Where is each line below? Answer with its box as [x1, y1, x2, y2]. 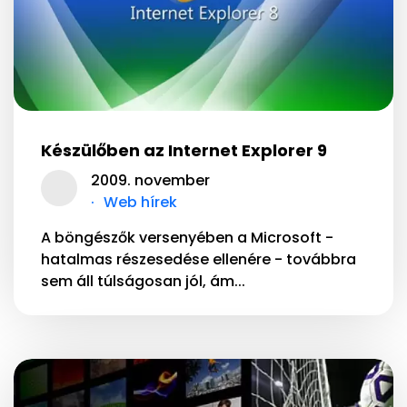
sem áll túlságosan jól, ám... [41, 270, 245, 292]
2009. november [91, 169, 210, 191]
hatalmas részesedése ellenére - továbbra [41, 248, 356, 270]
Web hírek [104, 191, 177, 213]
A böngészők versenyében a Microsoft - [41, 226, 333, 248]
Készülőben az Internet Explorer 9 [41, 138, 327, 162]
